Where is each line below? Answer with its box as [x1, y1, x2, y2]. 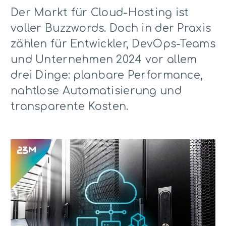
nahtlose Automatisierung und [11, 84, 182, 97]
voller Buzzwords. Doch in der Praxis [11, 22, 211, 34]
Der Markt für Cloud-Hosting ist [11, 6, 189, 19]
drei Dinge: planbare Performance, [11, 69, 203, 81]
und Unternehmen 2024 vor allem [11, 53, 197, 66]
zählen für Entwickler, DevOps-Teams [11, 37, 215, 50]
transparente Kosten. [11, 100, 129, 112]
